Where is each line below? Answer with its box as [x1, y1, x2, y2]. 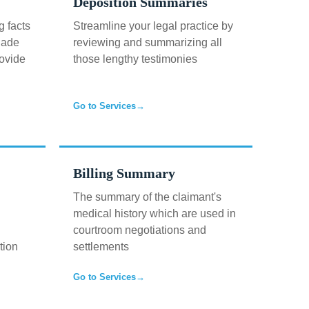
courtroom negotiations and [73, 224, 206, 236]
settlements [73, 241, 129, 252]
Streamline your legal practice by [73, 20, 233, 32]
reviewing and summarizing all [73, 37, 222, 48]
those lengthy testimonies [73, 53, 197, 65]
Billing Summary [73, 166, 175, 181]
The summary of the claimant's [73, 191, 221, 203]
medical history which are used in [73, 208, 236, 219]
